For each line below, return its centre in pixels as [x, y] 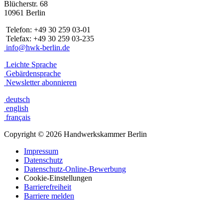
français [17, 117]
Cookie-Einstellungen [58, 178]
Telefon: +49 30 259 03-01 [47, 29]
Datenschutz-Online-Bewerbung [75, 169]
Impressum [41, 151]
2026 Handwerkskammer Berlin [95, 134]
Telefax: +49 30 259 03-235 [49, 38]
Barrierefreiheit [48, 187]
